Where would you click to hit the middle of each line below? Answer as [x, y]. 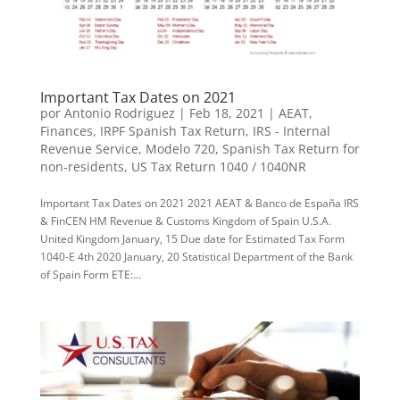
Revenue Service [89, 148]
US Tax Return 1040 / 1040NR [218, 166]
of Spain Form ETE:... [90, 274]
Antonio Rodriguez [119, 112]
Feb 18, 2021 [226, 112]
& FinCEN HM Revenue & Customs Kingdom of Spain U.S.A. [185, 221]
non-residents [82, 166]
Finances [66, 130]
